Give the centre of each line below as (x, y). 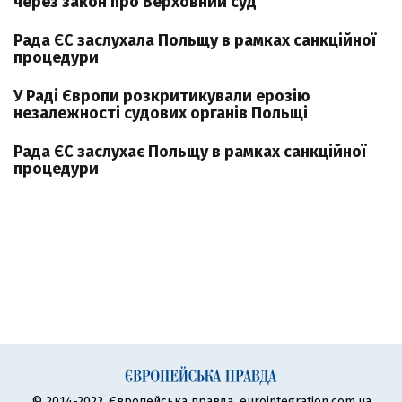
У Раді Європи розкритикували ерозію (162, 96)
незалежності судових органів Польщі (161, 113)
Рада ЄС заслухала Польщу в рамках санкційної (195, 40)
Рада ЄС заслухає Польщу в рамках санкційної (190, 152)
